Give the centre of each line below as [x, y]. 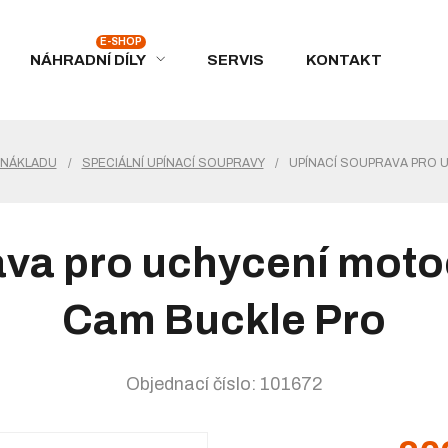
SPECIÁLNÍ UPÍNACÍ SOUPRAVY [172, 163]
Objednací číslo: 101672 [224, 384]
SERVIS [235, 59]
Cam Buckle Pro [224, 320]
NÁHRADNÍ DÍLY [88, 59]
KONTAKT [344, 59]
